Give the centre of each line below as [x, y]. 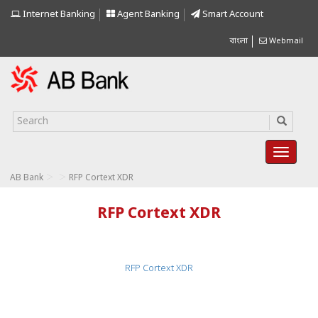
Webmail [285, 41]
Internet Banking [58, 15]
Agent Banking [147, 15]
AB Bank [27, 178]
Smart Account [232, 15]
